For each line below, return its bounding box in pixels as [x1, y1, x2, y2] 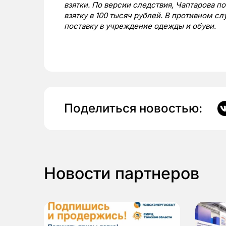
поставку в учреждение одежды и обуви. [64, 21, 216, 31]
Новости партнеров [44, 163, 199, 184]
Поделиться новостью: [64, 101, 202, 116]
